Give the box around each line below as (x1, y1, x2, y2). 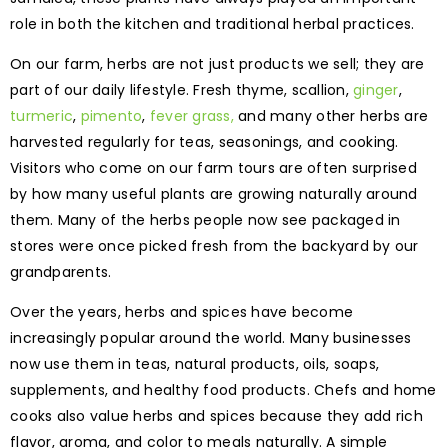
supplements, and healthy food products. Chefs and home (10, 379, 437, 400)
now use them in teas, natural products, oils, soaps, (10, 353, 379, 374)
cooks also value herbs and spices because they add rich (10, 405, 423, 426)
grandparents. (10, 261, 112, 282)
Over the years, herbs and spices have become (10, 301, 353, 322)
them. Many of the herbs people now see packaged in (10, 209, 401, 230)
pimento (80, 105, 143, 126)
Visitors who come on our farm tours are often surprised (10, 157, 417, 178)
